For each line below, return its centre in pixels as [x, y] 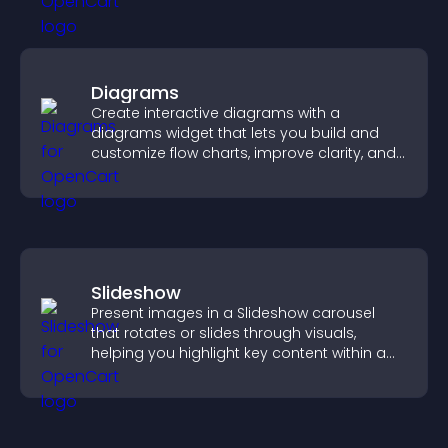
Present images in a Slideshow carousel [233, 313]
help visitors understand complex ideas [232, 173]
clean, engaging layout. [175, 373]
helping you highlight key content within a [238, 353]
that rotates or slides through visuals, [223, 333]
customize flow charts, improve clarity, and [243, 153]
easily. [113, 193]
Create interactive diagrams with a [215, 113]
